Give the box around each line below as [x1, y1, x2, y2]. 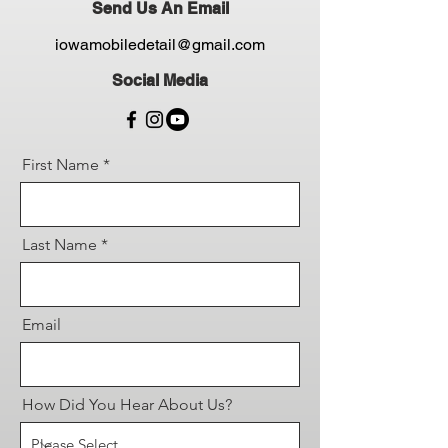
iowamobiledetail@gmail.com [55, 35, 265, 54]
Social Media [112, 71, 208, 90]
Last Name [22, 235, 97, 254]
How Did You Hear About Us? [22, 395, 232, 414]
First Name [22, 155, 99, 174]
